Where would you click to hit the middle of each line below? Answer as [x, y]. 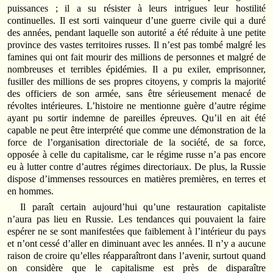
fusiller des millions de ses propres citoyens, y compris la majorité [136, 82]
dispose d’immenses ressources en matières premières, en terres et [136, 179]
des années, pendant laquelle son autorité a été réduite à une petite [136, 33]
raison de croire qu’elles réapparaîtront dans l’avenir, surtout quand [136, 255]
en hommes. [31, 191]
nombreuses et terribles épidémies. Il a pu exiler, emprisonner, [136, 69]
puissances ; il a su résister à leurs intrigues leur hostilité [136, 9]
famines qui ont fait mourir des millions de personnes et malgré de [136, 57]
